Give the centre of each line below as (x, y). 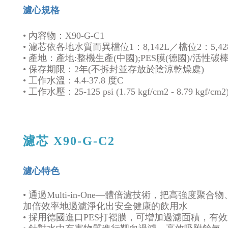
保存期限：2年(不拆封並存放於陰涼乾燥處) (116, 69)
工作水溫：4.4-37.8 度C (76, 80)
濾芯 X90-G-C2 (69, 141)
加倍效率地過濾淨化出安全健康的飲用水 (105, 206)
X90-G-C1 (85, 36)
